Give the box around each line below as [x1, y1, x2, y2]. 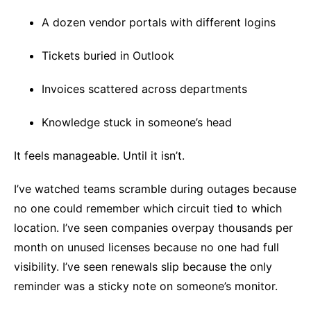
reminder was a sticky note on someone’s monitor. [14, 279, 278, 293]
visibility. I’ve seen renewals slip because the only [14, 260, 272, 274]
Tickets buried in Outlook [42, 49, 174, 62]
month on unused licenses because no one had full [14, 240, 279, 254]
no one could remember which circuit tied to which [14, 201, 282, 215]
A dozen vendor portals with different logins [42, 15, 276, 29]
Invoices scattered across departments [42, 82, 247, 96]
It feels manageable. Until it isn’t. [14, 149, 185, 162]
